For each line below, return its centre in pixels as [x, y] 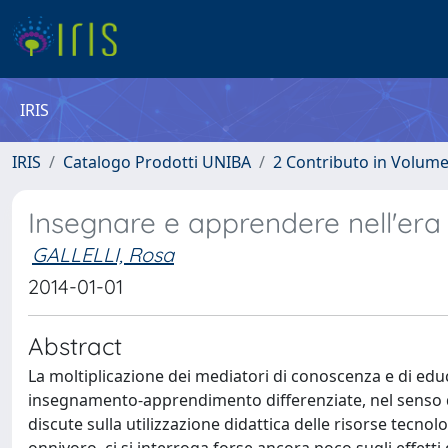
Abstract [75, 346]
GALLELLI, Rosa [103, 254]
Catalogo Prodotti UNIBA [157, 162]
